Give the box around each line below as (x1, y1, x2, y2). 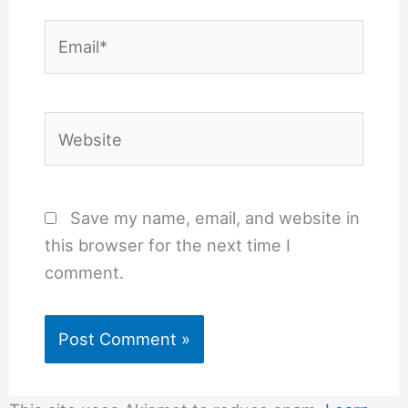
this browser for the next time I (44, 235, 291, 256)
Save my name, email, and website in (69, 208, 360, 229)
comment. (44, 262, 124, 283)
